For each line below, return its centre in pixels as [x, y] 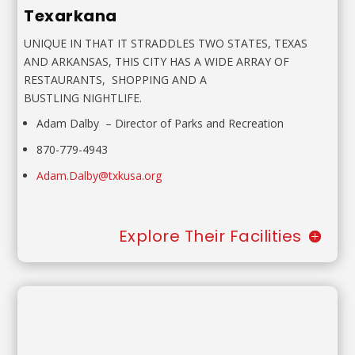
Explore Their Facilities [210, 237]
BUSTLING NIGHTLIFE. [83, 97]
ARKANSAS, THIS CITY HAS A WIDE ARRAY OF [171, 61]
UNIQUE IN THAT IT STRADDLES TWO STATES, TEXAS [166, 43]
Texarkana [71, 15]
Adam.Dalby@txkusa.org [99, 176]
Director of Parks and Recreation [200, 124]
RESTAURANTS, [65, 79]
